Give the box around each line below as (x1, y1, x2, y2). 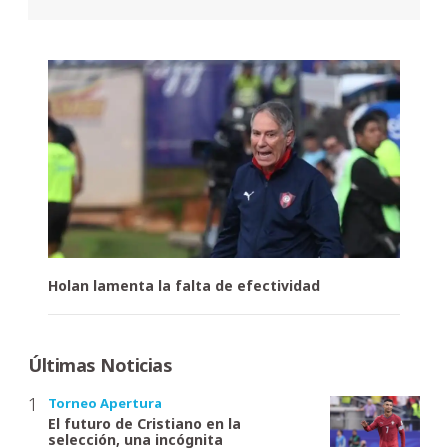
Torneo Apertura (48, 394, 162, 413)
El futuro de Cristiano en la (48, 414, 241, 434)
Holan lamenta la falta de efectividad (48, 276, 320, 296)
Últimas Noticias (28, 353, 172, 378)
